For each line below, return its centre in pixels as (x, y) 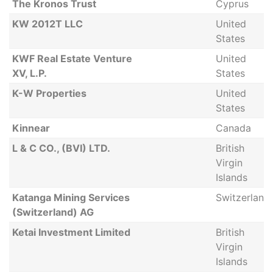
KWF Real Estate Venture (72, 58)
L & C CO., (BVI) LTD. (61, 148)
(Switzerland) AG (53, 212)
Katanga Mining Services (71, 197)
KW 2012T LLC (47, 24)
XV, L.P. (29, 73)
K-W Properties (49, 93)
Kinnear (31, 128)
